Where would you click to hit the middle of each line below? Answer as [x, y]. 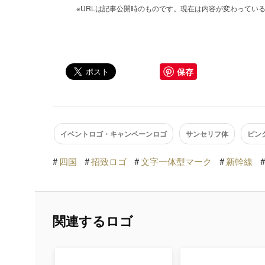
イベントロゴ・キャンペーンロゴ [114, 133]
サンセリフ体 [207, 133]
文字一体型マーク [176, 161]
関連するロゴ [93, 220]
